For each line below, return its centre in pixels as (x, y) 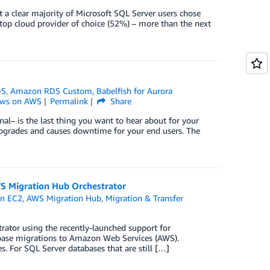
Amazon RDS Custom (52, 91)
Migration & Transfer (145, 198)
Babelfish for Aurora (135, 91)
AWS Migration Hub (64, 198)
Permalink (69, 101)
